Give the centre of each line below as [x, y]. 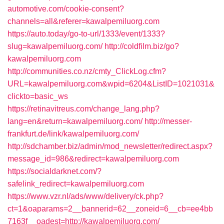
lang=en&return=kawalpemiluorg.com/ [75, 121]
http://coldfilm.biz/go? [142, 46]
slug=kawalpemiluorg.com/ [55, 46]
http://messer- [168, 121]
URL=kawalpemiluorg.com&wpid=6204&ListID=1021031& [111, 84]
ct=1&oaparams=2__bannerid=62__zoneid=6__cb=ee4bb [110, 209]
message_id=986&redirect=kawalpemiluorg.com [93, 159]
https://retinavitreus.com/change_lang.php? [83, 109]
